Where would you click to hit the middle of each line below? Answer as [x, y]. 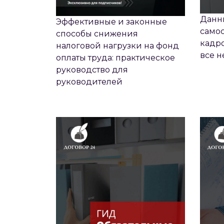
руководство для [92, 70]
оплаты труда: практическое [115, 58]
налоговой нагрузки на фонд [117, 46]
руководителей [89, 82]
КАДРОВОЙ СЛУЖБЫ [120, 88]
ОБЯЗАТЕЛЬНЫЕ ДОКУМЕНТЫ [120, 75]
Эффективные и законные [111, 22]
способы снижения [97, 34]
